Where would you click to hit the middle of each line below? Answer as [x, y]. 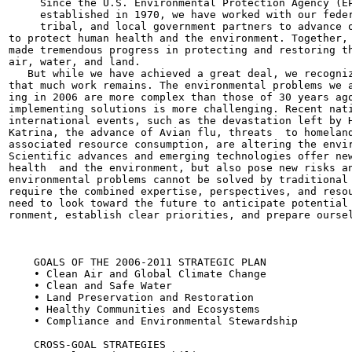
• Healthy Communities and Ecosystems [134, 309]
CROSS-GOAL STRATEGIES [87, 345]
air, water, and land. [75, 62]
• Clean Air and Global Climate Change [137, 274]
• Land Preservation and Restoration [131, 297]
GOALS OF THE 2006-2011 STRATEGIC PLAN [137, 262]
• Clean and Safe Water [90, 286]
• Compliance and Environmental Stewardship [153, 321]
